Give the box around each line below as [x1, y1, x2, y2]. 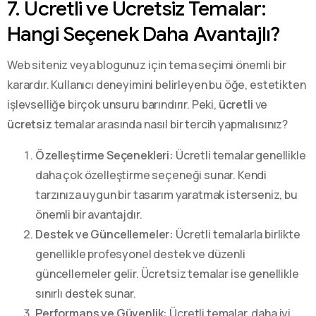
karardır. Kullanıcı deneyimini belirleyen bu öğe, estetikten [7, 76, 306, 92]
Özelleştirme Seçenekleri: [35, 147, 174, 163]
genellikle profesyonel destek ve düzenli [35, 245, 245, 262]
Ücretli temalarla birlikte [174, 226, 300, 242]
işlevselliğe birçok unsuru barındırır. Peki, [7, 96, 219, 112]
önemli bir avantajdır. [35, 206, 142, 222]
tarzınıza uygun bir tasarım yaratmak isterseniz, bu [35, 186, 298, 202]
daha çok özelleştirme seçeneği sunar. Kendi [35, 166, 267, 183]
